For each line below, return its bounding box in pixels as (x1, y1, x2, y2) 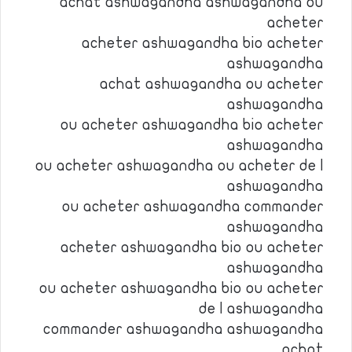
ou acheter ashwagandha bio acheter (60, 117, 324, 133)
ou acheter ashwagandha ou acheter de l (35, 158, 324, 174)
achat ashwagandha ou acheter (100, 76, 324, 92)
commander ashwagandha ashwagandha (43, 321, 324, 337)
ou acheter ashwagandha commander (62, 199, 324, 214)
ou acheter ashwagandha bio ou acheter (39, 280, 324, 296)
